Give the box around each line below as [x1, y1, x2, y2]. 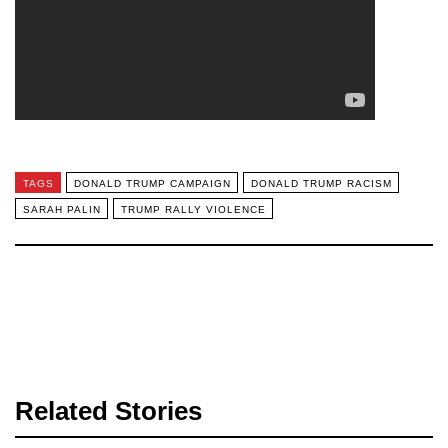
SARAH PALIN [22, 203, 101, 215]
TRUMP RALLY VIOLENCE [120, 203, 266, 215]
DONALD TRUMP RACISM [250, 177, 392, 189]
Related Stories [15, 396, 202, 426]
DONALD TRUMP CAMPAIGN [73, 177, 231, 189]
